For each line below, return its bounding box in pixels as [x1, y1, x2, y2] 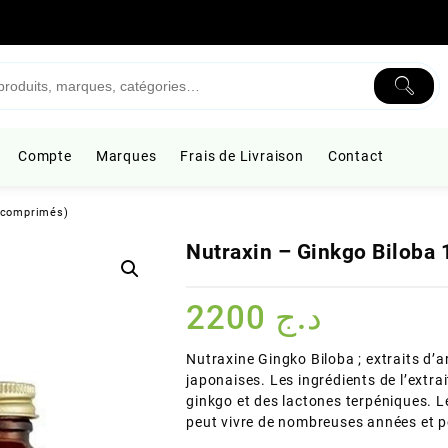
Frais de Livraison [180, 148, 304, 165]
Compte [18, 148, 72, 165]
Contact [327, 148, 384, 165]
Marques [95, 148, 157, 165]
